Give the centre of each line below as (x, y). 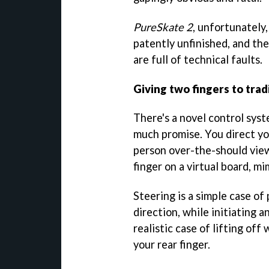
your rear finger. (172, 245)
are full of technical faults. (198, 59)
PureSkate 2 (163, 27)
